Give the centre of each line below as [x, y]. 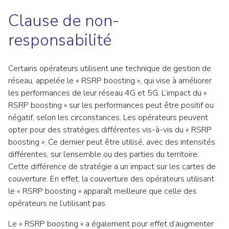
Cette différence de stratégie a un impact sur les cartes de [112, 167]
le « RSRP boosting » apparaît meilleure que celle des [102, 191]
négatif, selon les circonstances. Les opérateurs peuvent [108, 118]
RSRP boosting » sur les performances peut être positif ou [111, 105]
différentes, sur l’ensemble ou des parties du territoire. [104, 154]
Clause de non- [64, 21]
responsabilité [60, 40]
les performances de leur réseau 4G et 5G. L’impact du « [108, 93]
